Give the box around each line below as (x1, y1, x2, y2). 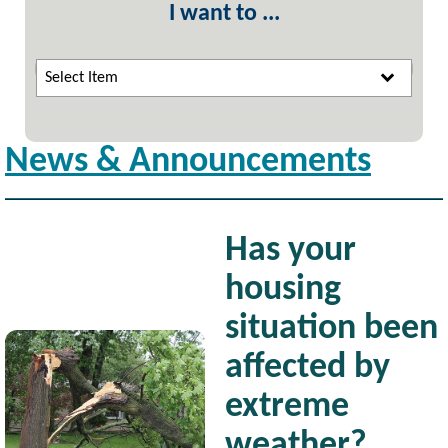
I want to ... (168, 2, 280, 26)
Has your (225, 233, 356, 269)
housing (225, 272, 341, 308)
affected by (225, 350, 390, 386)
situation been (225, 311, 438, 347)
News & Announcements (5, 144, 371, 180)
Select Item (44, 70, 118, 86)
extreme (225, 389, 349, 425)
